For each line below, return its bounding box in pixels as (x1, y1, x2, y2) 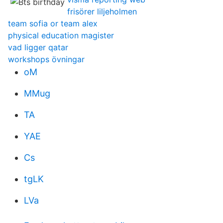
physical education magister (8, 30, 114, 40)
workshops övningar (8, 54, 85, 64)
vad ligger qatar (8, 42, 68, 52)
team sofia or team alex (8, 18, 98, 28)
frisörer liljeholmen (67, 6, 137, 16)
